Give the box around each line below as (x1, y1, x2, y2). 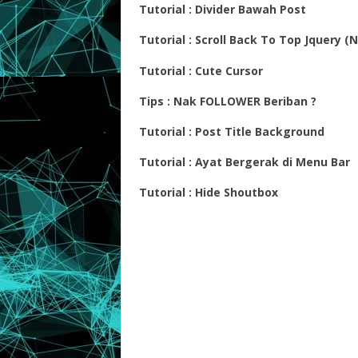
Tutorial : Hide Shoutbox (139, 185, 278, 201)
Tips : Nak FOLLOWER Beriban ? (139, 93, 316, 109)
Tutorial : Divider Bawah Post (139, 2, 306, 18)
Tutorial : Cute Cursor (139, 62, 263, 78)
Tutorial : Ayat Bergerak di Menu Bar (139, 154, 350, 170)
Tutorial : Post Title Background (139, 123, 324, 139)
